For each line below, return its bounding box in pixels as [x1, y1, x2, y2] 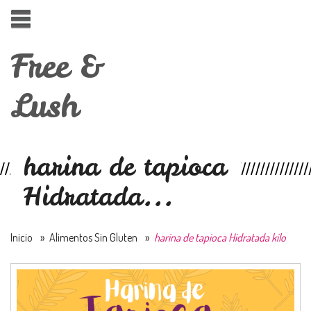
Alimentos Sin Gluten [49, 230, 137, 244]
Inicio [10, 230, 33, 244]
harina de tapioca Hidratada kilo [154, 230, 286, 244]
